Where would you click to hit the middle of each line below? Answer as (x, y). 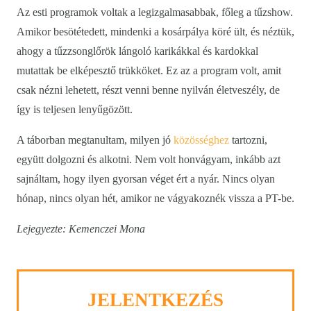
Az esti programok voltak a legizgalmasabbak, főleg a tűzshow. (155, 12)
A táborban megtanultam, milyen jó (95, 140)
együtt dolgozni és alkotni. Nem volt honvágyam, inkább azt (149, 160)
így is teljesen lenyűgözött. (75, 110)
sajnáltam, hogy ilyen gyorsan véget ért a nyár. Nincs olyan (146, 179)
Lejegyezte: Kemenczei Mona (81, 229)
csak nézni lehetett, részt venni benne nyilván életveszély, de (148, 90)
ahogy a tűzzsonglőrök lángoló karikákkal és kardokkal (137, 51)
